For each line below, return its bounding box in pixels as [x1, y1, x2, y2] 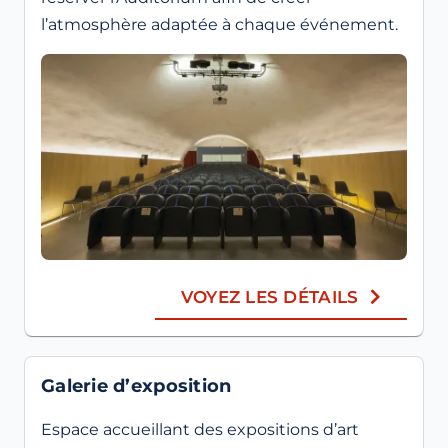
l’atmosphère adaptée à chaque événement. [41, 15, 398, 34]
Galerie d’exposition [41, 374, 232, 397]
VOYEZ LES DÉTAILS [180, 286, 359, 307]
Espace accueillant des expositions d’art [41, 419, 359, 439]
